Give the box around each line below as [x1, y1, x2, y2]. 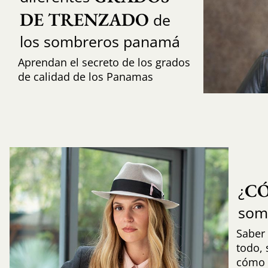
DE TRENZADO [19, 8, 149, 32]
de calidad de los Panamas [17, 69, 153, 84]
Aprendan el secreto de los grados [17, 55, 190, 70]
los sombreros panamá [19, 31, 180, 52]
